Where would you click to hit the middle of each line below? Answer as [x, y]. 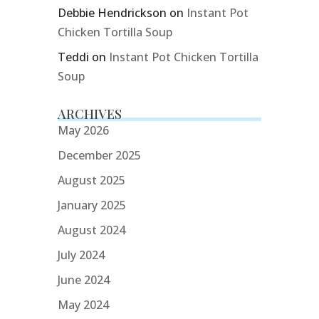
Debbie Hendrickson [112, 12]
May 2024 [83, 304]
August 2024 [91, 230]
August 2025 [91, 180]
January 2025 [91, 205]
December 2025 [99, 155]
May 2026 [83, 130]
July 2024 [81, 255]
